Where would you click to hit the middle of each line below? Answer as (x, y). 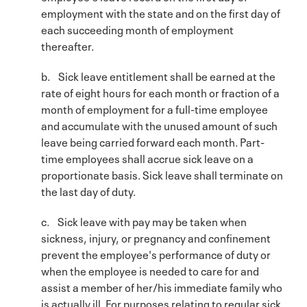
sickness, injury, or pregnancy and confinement (156, 237)
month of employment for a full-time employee (155, 108)
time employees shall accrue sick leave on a (147, 157)
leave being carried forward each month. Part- (153, 141)
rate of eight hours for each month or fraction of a (160, 91)
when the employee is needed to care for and (150, 270)
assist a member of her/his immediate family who (162, 286)
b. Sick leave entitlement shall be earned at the (158, 75)
